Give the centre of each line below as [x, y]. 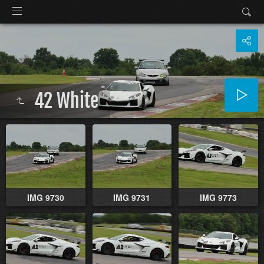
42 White [66, 101]
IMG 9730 [45, 197]
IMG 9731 [132, 197]
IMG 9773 [219, 197]
